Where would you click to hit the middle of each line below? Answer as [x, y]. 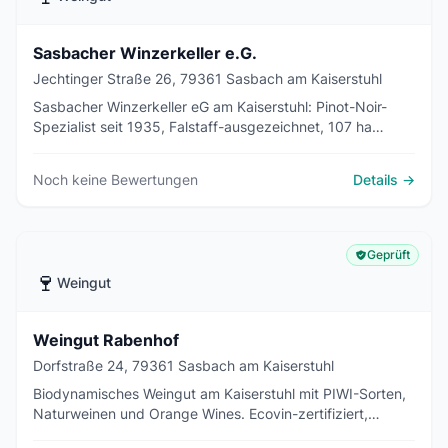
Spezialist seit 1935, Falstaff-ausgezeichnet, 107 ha [202, 126]
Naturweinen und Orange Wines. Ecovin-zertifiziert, [200, 413]
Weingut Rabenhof [106, 340]
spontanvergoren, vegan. [115, 433]
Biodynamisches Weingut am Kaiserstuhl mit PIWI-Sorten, [219, 393]
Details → [384, 179]
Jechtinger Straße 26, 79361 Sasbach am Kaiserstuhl [207, 78]
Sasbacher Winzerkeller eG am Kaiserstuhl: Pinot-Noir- [210, 106]
